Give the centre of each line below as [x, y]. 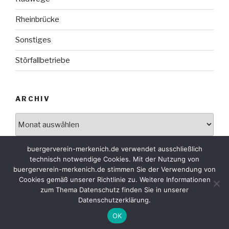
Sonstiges [33, 40]
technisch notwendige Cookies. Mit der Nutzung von [114, 159]
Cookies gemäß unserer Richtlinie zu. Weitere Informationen [114, 179]
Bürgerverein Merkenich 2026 [114, 196]
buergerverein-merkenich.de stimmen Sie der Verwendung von [114, 169]
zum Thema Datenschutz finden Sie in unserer [114, 190]
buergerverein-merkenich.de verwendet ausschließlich [114, 149]
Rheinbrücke [37, 20]
